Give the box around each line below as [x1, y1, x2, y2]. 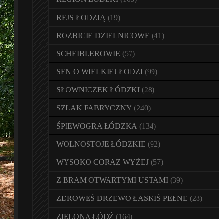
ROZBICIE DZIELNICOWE [56, 31, 150, 40]
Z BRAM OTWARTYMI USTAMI [56, 176, 168, 184]
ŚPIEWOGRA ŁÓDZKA [56, 122, 137, 130]
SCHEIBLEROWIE [56, 49, 120, 58]
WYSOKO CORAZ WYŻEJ [56, 158, 149, 166]
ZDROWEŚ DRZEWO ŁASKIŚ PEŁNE [56, 194, 188, 202]
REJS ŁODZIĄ [56, 13, 106, 22]
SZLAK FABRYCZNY [56, 104, 132, 112]
